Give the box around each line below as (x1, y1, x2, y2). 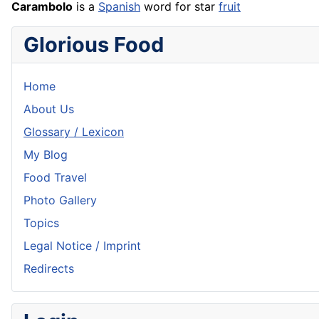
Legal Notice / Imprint (23, 239, 141, 253)
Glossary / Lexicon (23, 125, 124, 140)
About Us (23, 102, 74, 117)
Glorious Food (23, 32, 164, 58)
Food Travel (23, 170, 87, 185)
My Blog (23, 147, 68, 162)
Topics (23, 216, 59, 231)
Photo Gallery (23, 193, 97, 208)
